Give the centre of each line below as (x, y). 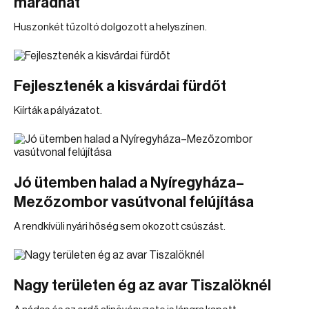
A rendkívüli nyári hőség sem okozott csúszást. (120, 227)
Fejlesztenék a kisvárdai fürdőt (120, 86)
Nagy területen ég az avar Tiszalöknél (142, 286)
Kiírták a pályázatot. (58, 111)
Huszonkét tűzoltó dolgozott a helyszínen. (110, 27)
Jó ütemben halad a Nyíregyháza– (129, 183)
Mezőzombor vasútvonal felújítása (134, 202)
